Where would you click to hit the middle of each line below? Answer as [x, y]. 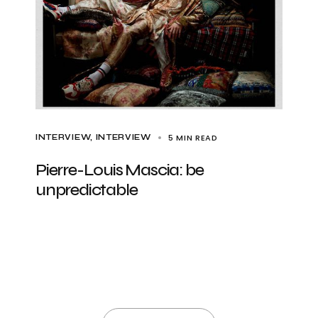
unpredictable [87, 190]
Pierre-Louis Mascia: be [120, 170]
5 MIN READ [193, 138]
